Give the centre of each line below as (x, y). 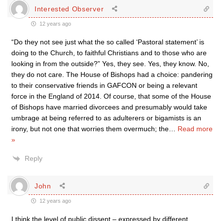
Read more (195, 129)
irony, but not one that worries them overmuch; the (90, 129)
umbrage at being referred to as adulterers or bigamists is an (106, 118)
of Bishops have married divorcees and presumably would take (109, 107)
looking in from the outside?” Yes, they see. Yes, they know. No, (110, 64)
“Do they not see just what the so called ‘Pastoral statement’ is (108, 42)
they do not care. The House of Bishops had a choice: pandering (112, 74)
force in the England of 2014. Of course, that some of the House (111, 96)
